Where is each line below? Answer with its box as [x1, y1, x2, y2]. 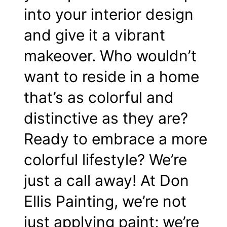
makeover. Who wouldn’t [24, 47, 197, 65]
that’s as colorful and [24, 88, 174, 107]
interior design [91, 5, 194, 24]
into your [24, 5, 91, 24]
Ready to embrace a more [24, 130, 207, 148]
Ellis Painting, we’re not [24, 192, 186, 211]
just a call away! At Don [24, 171, 189, 190]
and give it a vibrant [24, 26, 165, 45]
